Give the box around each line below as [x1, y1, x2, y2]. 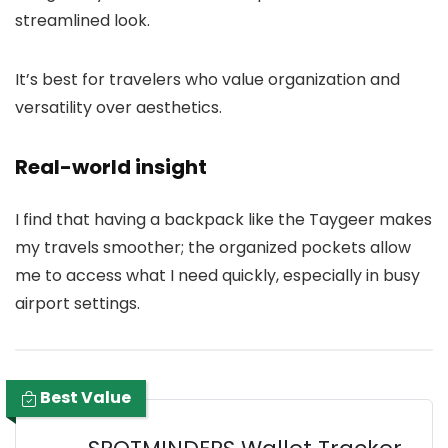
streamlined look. [15, 8, 150, 32]
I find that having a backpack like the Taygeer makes [15, 207, 432, 231]
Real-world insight [15, 152, 207, 181]
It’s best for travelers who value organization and [15, 67, 400, 91]
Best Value [37, 385, 131, 409]
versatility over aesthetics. [15, 95, 222, 119]
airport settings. [15, 291, 140, 315]
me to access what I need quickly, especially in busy [15, 263, 420, 287]
